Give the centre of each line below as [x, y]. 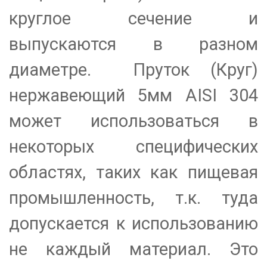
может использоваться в [133, 121]
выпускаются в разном [133, 44]
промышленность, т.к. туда [133, 198]
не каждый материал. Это [133, 249]
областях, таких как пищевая [133, 173]
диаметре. [71, 70]
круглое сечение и [133, 19]
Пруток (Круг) [196, 70]
